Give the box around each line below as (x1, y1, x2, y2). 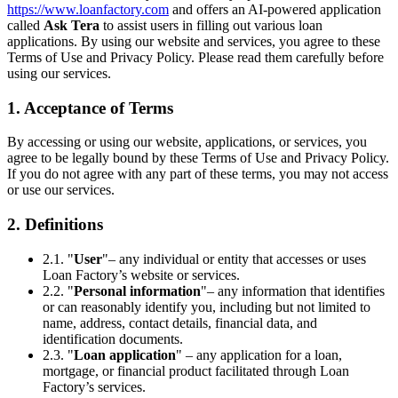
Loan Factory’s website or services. (43, 267, 240, 283)
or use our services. (7, 182, 115, 198)
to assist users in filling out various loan (99, 17, 322, 33)
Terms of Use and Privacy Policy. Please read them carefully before (7, 49, 384, 65)
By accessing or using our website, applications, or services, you (7, 134, 367, 150)
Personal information (74, 283, 201, 298)
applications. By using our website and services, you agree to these (7, 33, 380, 49)
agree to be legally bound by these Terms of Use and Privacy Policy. (7, 150, 389, 166)
